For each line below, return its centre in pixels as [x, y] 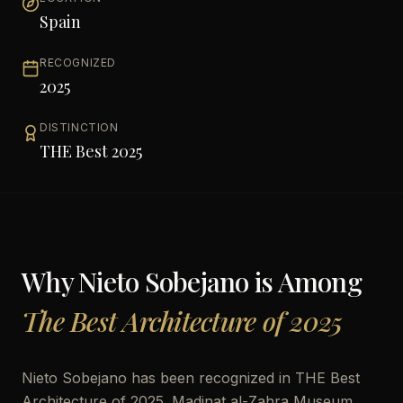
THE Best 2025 [91, 151]
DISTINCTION [79, 127]
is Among [305, 282]
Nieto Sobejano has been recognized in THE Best [191, 378]
